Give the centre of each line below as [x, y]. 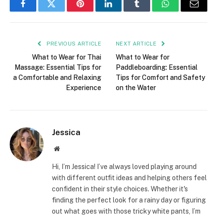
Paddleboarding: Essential [157, 68]
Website [70, 148]
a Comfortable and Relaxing [57, 78]
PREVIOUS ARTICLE [73, 44]
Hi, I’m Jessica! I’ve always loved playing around [124, 167]
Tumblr [149, 11]
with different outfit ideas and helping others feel [129, 178]
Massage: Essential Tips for [58, 68]
